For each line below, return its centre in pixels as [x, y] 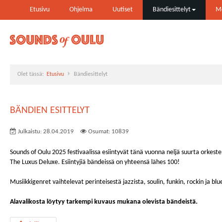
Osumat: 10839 [109, 132]
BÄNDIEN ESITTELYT [50, 111]
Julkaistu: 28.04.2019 [46, 132]
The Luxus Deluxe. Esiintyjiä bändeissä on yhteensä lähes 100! [95, 162]
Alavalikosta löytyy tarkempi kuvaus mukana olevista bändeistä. [104, 202]
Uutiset [123, 10]
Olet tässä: [32, 74]
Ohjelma [81, 10]
